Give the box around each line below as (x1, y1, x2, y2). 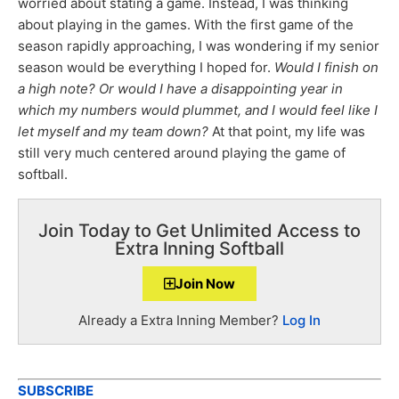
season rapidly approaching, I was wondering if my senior (18, 37, 379, 55)
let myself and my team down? (18, 123, 212, 141)
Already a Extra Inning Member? (78, 311, 282, 329)
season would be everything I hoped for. (18, 59, 274, 77)
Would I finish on (274, 59, 379, 77)
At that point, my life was (212, 123, 365, 141)
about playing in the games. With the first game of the (18, 16, 354, 34)
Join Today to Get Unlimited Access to (38, 219, 361, 241)
